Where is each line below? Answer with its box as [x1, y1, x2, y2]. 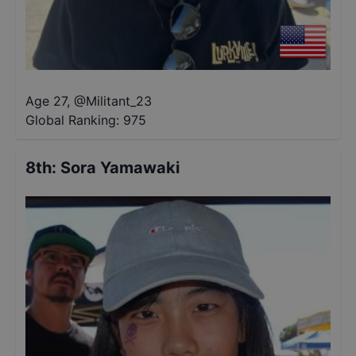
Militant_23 [86, 93, 152, 109]
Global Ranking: [25, 112, 119, 128]
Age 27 [25, 93, 67, 109]
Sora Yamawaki [60, 158, 180, 177]
